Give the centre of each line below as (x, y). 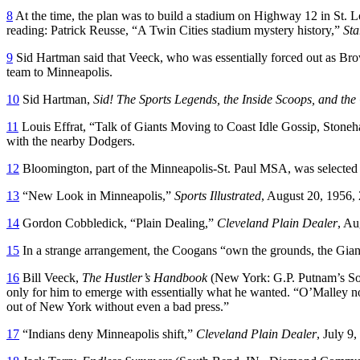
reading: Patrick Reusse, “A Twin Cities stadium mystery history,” (175, 30)
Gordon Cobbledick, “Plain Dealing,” (118, 223)
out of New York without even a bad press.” (118, 306)
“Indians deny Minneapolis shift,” (108, 333)
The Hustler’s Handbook (145, 277)
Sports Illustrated (218, 195)
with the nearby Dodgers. (71, 141)
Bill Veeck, (51, 277)
